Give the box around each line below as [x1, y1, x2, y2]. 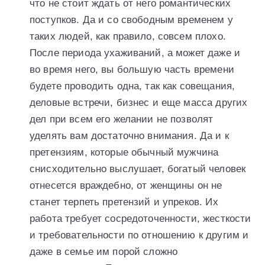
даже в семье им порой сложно [30, 246, 178, 258]
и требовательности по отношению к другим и [30, 230, 249, 241]
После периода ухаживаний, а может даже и [30, 47, 240, 59]
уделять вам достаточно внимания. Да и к [30, 130, 229, 142]
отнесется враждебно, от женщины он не [30, 180, 222, 192]
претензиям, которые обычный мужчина [30, 147, 219, 159]
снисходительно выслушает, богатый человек [30, 163, 246, 175]
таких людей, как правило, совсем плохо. [30, 31, 226, 43]
